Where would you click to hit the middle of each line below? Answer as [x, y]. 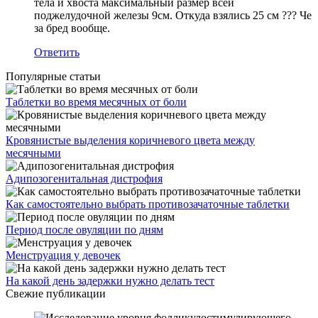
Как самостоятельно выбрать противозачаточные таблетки [148, 204]
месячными [33, 153]
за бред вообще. [72, 28]
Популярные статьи [53, 76]
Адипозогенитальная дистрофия [84, 178]
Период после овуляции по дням [84, 229]
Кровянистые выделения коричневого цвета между [130, 140]
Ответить [57, 52]
